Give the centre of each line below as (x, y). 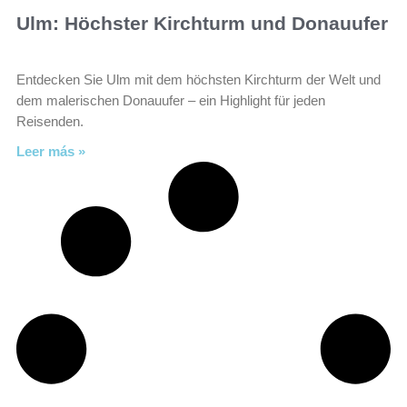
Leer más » (51, 151)
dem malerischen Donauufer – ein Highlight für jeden (171, 100)
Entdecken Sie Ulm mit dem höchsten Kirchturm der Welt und (199, 79)
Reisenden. (50, 121)
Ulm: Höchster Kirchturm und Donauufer (202, 23)
